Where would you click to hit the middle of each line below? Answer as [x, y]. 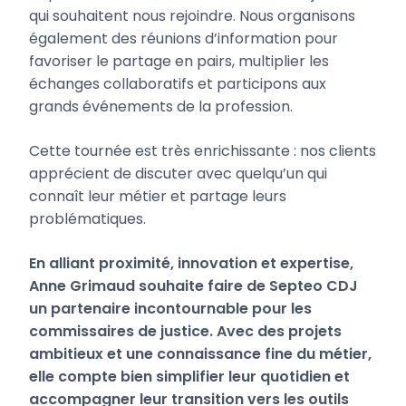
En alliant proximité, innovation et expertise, [191, 264]
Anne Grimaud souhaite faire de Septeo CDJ [193, 286]
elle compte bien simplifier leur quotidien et [189, 377]
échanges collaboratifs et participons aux [178, 84]
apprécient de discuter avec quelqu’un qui [178, 174]
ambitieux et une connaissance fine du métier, [200, 354]
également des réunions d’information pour [184, 39]
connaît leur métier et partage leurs [158, 197]
